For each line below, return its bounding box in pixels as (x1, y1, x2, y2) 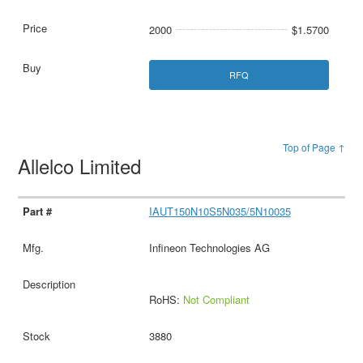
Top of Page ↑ (282, 140, 345, 155)
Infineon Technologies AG (148, 240, 270, 256)
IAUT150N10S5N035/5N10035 (148, 203, 291, 220)
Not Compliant (182, 292, 250, 308)
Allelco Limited (18, 152, 147, 181)
